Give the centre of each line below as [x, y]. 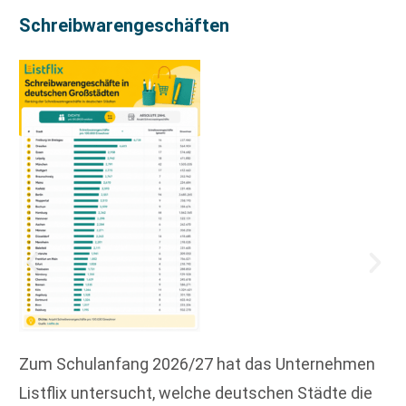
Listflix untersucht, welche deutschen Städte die [196, 393]
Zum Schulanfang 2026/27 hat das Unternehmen [197, 364]
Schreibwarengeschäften [124, 25]
